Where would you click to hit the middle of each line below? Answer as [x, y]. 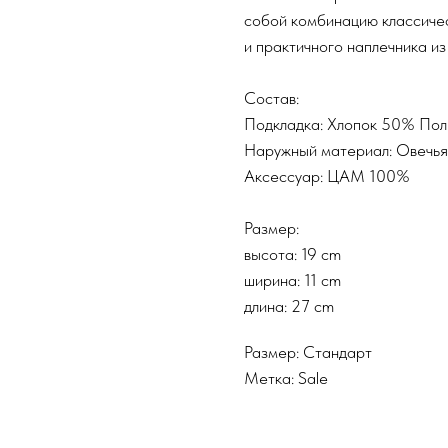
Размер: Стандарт [308, 351]
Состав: [271, 97]
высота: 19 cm [292, 253]
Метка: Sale [286, 377]
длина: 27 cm [289, 305]
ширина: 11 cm [292, 279]
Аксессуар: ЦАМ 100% [327, 175]
